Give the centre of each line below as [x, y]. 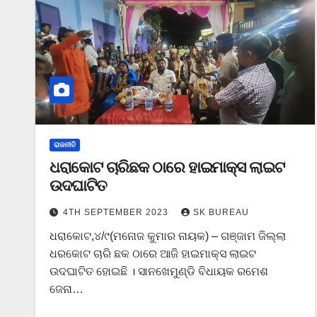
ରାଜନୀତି [65, 144]
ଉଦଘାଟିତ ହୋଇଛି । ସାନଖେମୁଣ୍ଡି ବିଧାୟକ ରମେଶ [159, 271]
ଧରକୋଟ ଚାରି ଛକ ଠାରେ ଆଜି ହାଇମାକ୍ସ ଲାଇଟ [153, 253]
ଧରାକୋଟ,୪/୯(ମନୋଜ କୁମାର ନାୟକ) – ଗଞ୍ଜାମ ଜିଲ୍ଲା [168, 236]
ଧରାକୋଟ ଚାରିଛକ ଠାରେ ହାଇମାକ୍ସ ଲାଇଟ [167, 167]
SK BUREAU [221, 212]
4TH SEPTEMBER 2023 [117, 212]
